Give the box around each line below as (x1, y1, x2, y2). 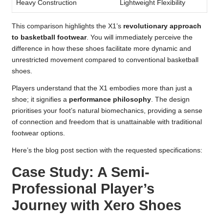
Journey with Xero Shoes (12, 197, 181, 213)
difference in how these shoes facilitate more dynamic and (12, 44, 191, 52)
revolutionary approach (123, 22, 201, 30)
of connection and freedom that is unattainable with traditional (12, 118, 202, 126)
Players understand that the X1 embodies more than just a (12, 84, 192, 92)
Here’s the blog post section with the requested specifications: (12, 146, 202, 154)
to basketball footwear (12, 33, 87, 41)
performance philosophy (69, 95, 151, 103)
